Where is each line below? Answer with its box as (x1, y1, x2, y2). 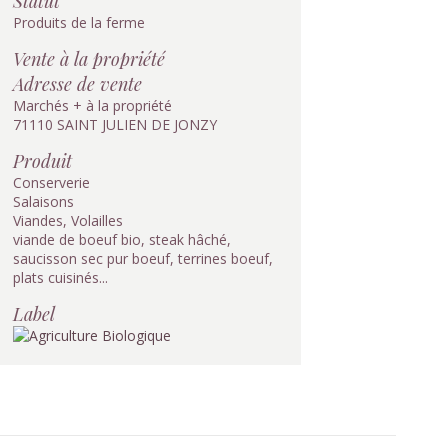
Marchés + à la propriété (13, 96, 172, 115)
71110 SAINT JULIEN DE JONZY (13, 115, 217, 134)
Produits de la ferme (13, 13, 145, 32)
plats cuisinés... (13, 268, 108, 287)
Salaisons (13, 192, 74, 211)
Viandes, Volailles (13, 211, 123, 230)
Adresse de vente (13, 71, 142, 96)
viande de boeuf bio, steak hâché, (13, 230, 231, 249)
